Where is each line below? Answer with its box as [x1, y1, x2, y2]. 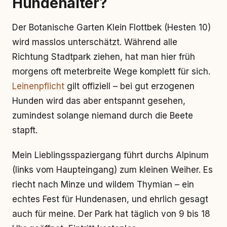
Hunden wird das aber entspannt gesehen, [12, 96, 185, 106]
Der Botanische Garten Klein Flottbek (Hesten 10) [12, 22, 211, 32]
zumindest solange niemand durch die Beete [12, 110, 193, 121]
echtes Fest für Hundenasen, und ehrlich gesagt [12, 194, 208, 204]
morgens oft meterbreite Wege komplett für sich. [12, 66, 210, 77]
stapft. [12, 125, 37, 135]
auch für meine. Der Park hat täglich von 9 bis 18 [12, 209, 210, 219]
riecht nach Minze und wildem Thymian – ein [12, 179, 194, 190]
